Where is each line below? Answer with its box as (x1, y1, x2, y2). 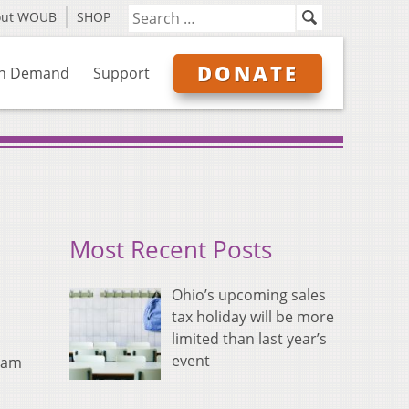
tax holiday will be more (172, 307, 334, 328)
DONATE (197, 59, 299, 87)
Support (93, 63, 150, 83)
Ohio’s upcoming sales (172, 285, 326, 306)
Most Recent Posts (69, 234, 272, 267)
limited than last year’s (172, 329, 327, 350)
